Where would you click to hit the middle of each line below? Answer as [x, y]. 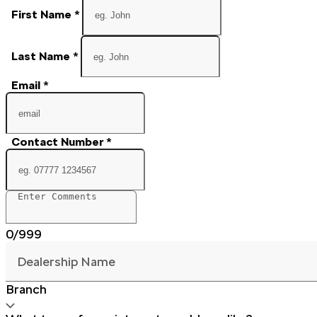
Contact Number [59, 142]
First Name [43, 14]
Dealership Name [66, 261]
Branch [26, 289]
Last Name [42, 56]
